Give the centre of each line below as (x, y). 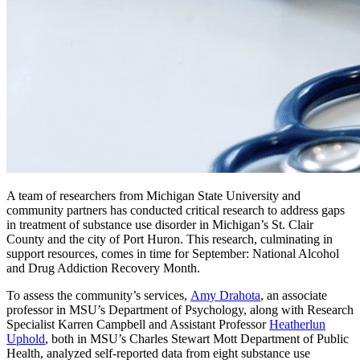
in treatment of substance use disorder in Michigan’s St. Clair (160, 224)
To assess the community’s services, (98, 295)
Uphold (26, 338)
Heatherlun (297, 324)
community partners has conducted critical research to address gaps (176, 210)
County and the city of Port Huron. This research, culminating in (170, 239)
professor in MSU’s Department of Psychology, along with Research (180, 309)
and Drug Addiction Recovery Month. (103, 268)
